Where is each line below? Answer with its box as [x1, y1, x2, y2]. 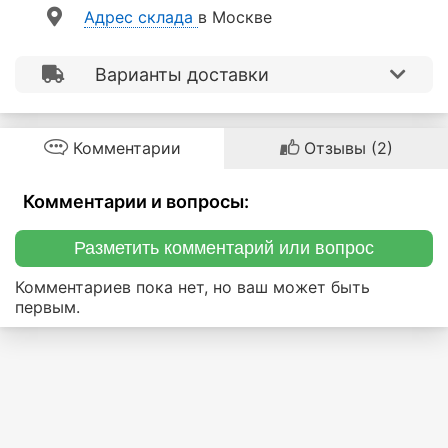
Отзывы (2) [298, 137, 393, 158]
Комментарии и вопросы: [23, 190, 249, 212]
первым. [15, 296, 80, 317]
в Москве [198, 7, 272, 28]
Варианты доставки [95, 63, 269, 85]
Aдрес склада [84, 7, 198, 28]
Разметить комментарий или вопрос [74, 237, 374, 258]
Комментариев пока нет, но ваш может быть [15, 276, 370, 297]
